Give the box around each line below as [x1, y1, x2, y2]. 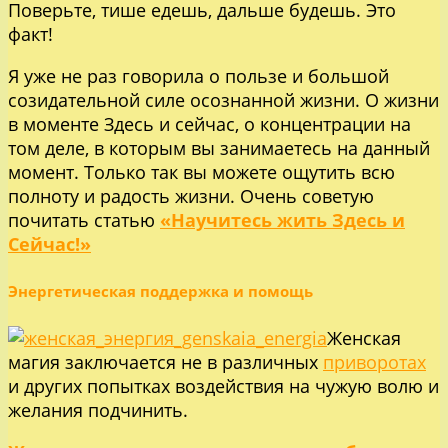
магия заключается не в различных [8, 349, 323, 374]
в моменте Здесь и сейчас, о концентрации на [8, 111, 411, 136]
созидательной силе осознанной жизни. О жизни [8, 87, 439, 112]
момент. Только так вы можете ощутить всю [8, 159, 395, 184]
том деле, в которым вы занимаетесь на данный [8, 135, 430, 160]
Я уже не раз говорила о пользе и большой [8, 63, 389, 88]
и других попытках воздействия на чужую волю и [8, 373, 439, 398]
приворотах [323, 349, 426, 374]
